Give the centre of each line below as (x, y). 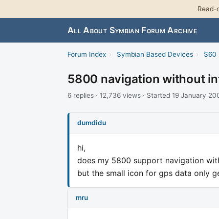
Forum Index (87, 55)
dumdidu (92, 122)
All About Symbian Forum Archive (132, 30)
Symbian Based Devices (155, 55)
